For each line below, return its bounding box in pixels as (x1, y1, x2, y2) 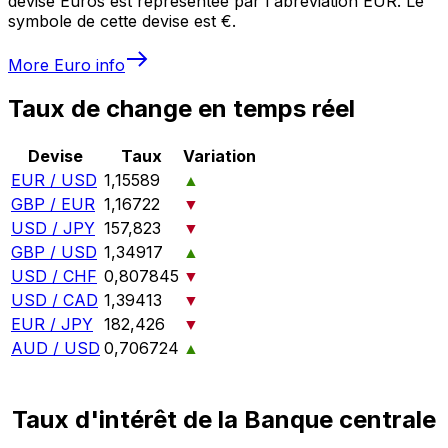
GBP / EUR (11, 194, 95, 215)
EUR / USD (11, 170, 97, 191)
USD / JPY (11, 218, 95, 239)
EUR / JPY (11, 314, 93, 335)
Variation (183, 146, 256, 167)
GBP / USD (11, 242, 97, 263)
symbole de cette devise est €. (8, 10, 236, 31)
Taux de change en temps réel (8, 94, 355, 124)
